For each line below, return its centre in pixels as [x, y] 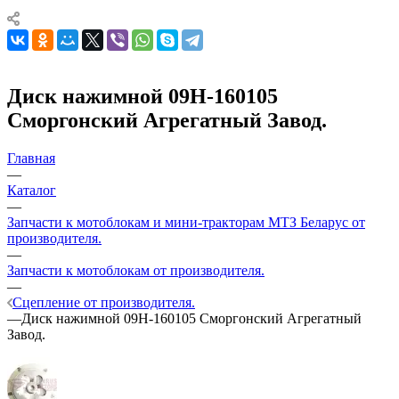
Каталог [32, 190]
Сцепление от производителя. [104, 302]
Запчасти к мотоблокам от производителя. [136, 270]
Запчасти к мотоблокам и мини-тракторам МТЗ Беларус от [186, 222]
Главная [31, 158]
